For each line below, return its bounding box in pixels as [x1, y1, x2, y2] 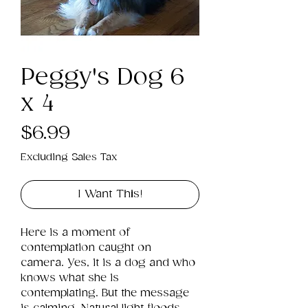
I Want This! [77, 187, 143, 201]
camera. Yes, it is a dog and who [21, 256, 199, 269]
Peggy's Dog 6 [21, 64, 184, 91]
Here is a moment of [21, 225, 133, 239]
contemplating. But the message [21, 286, 192, 300]
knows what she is [21, 271, 122, 285]
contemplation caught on [21, 241, 155, 254]
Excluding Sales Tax [21, 151, 117, 163]
